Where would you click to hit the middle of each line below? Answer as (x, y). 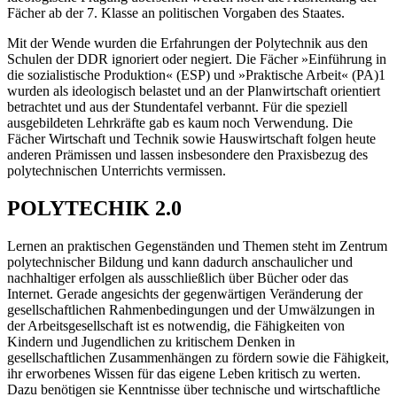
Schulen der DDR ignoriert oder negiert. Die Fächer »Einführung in (197, 58)
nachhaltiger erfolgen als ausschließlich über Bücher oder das (178, 277)
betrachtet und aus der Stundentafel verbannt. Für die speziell (177, 106)
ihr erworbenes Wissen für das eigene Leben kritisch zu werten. (184, 373)
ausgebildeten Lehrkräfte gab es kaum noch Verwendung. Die (180, 122)
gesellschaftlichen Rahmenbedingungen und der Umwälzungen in (191, 309)
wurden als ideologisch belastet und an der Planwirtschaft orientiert (194, 90)
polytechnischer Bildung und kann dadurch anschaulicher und (180, 261)
